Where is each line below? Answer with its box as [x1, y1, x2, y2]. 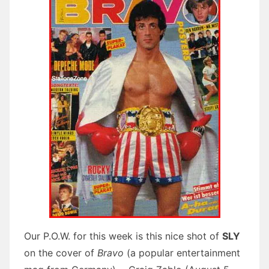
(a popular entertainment [124, 246, 240, 259]
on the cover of [24, 246, 97, 259]
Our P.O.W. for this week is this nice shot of [24, 229, 222, 242]
